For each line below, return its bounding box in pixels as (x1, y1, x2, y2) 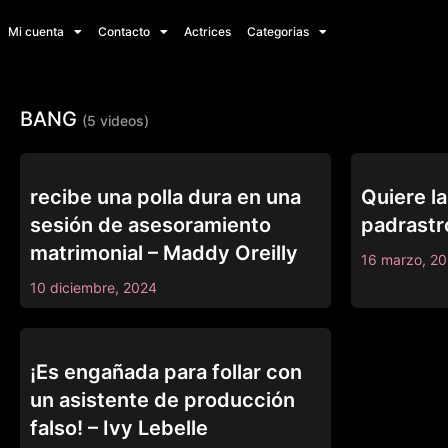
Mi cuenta (8, 23, 64, 39)
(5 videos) (82, 111, 149, 129)
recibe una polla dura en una (30, 184, 301, 209)
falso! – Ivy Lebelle (30, 415, 208, 440)
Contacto (98, 23, 150, 39)
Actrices (184, 23, 231, 39)
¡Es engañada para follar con (30, 359, 302, 384)
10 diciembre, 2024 (30, 278, 157, 296)
